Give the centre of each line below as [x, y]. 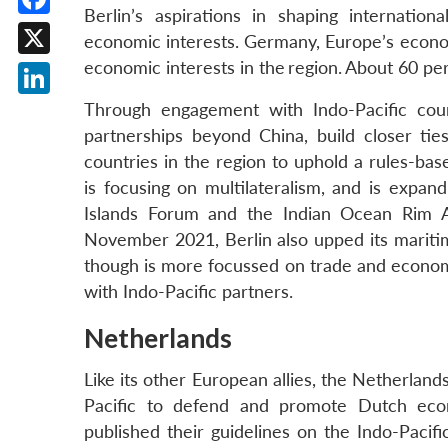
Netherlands [158, 338]
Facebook [72, 29]
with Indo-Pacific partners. [188, 292]
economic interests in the [184, 68]
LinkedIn [67, 109]
